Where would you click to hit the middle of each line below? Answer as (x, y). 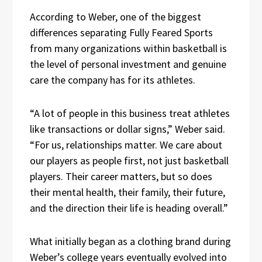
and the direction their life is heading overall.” (129, 208)
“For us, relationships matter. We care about (126, 144)
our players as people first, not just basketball (129, 160)
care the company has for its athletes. (113, 80)
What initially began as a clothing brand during (130, 241)
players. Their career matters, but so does (121, 176)
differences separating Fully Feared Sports (121, 32)
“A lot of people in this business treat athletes (130, 113)
